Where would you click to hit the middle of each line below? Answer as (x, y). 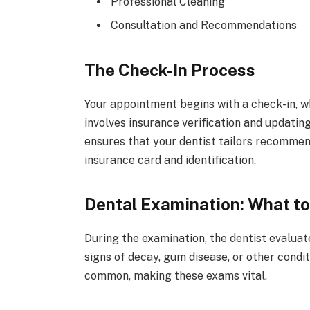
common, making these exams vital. (175, 276)
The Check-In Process (170, 70)
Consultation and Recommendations (203, 26)
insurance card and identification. (170, 160)
